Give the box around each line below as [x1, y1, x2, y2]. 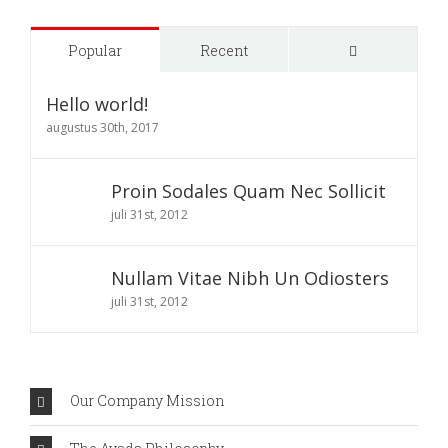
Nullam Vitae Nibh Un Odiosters [111, 266, 389, 291]
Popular [68, 41, 122, 61]
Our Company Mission [70, 390, 225, 410]
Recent [200, 41, 248, 61]
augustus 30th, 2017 [46, 119, 159, 137]
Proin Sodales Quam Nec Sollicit [111, 179, 386, 204]
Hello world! [46, 92, 148, 117]
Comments [356, 40, 433, 60]
